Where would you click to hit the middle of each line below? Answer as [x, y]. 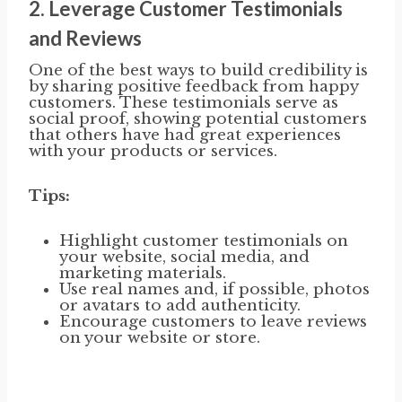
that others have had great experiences [185, 135]
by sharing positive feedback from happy [193, 86]
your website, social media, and [184, 257]
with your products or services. [153, 151]
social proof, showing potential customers [198, 118]
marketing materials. [143, 273]
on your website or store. [160, 337]
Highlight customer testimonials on [204, 240]
